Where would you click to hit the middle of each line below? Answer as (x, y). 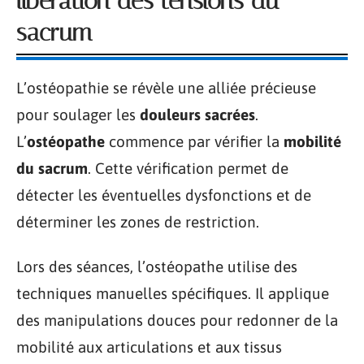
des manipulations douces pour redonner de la (177, 320)
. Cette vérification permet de (188, 168)
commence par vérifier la (194, 141)
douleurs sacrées (197, 114)
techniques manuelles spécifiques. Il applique (173, 293)
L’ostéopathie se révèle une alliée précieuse (166, 87)
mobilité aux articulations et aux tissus (149, 347)
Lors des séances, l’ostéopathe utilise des (157, 266)
